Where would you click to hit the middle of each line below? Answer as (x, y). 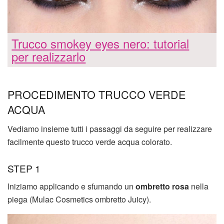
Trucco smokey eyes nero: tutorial (100, 43)
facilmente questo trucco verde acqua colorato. (90, 142)
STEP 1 (24, 168)
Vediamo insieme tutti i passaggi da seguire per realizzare (110, 129)
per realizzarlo (49, 56)
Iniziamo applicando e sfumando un (70, 186)
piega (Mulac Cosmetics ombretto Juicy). (79, 199)
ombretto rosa (161, 186)
